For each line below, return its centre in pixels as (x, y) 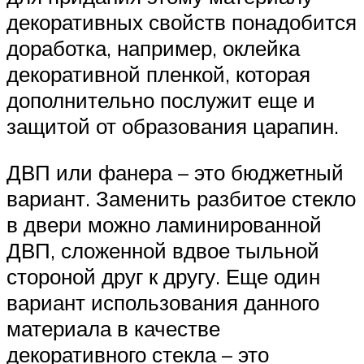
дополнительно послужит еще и (161, 100)
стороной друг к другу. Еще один (163, 277)
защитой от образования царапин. (173, 126)
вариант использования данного (163, 303)
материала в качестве (113, 329)
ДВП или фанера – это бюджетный (175, 173)
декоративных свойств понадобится (182, 22)
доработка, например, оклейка (153, 48)
